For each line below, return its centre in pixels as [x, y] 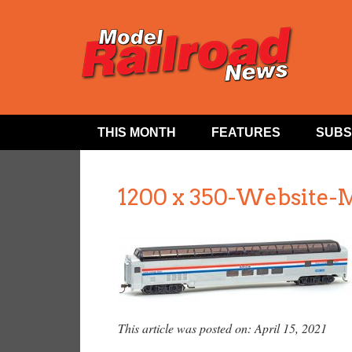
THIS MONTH [137, 132]
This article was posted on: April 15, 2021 [222, 328]
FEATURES [246, 132]
